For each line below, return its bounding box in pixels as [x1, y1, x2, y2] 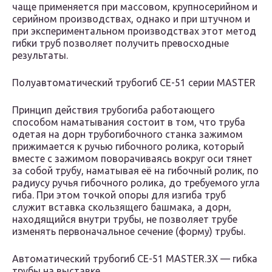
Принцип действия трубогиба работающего [12, 104, 215, 116]
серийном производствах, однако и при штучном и [12, 13, 250, 25]
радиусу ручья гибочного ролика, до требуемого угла [12, 177, 260, 189]
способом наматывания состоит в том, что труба [12, 117, 245, 128]
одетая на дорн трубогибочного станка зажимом [12, 129, 243, 140]
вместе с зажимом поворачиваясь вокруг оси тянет [12, 153, 253, 165]
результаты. [12, 50, 68, 61]
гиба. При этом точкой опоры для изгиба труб [12, 189, 226, 201]
